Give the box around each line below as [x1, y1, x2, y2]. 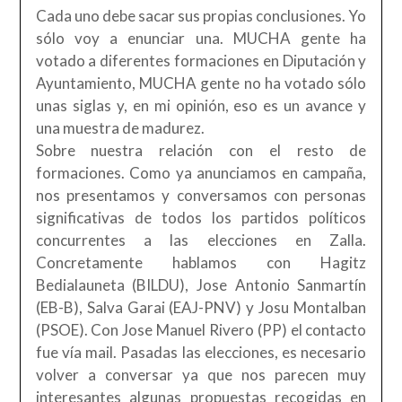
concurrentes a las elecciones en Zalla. [35, 231, 367, 250]
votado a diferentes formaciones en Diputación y [35, 51, 367, 71]
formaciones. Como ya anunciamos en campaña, [35, 163, 367, 183]
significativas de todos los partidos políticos [35, 208, 367, 228]
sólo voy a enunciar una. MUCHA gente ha [35, 29, 367, 48]
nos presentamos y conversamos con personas [35, 186, 367, 205]
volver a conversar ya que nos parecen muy [35, 365, 367, 385]
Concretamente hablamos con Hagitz [35, 253, 367, 273]
